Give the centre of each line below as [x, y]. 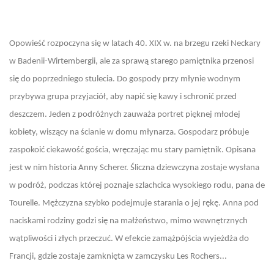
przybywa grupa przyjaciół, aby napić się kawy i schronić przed [123, 97]
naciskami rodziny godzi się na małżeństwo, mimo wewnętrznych [128, 221]
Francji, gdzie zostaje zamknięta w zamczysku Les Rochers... [118, 257]
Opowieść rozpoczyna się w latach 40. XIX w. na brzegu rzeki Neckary [135, 44]
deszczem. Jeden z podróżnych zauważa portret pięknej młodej [125, 115]
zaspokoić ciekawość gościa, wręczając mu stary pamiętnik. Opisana [132, 150]
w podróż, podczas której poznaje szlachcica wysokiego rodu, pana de [137, 186]
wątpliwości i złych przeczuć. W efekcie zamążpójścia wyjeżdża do [129, 239]
